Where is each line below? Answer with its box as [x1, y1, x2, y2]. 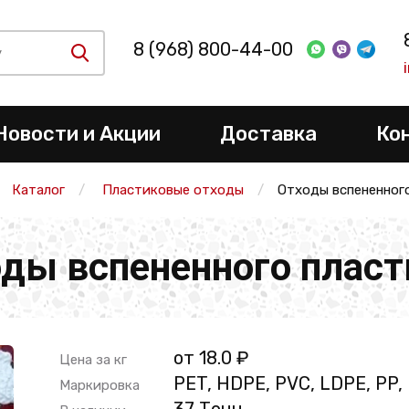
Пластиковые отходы [101, 182, 244, 198]
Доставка [219, 121, 317, 146]
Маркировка [58, 377, 140, 393]
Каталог [11, 182, 65, 198]
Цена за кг [58, 351, 127, 368]
